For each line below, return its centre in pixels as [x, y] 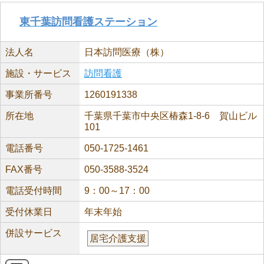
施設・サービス [38, 73]
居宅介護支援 [118, 238]
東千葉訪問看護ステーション [88, 22]
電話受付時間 [34, 191]
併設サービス [34, 233]
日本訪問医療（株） [126, 52]
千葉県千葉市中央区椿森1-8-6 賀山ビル [170, 116]
